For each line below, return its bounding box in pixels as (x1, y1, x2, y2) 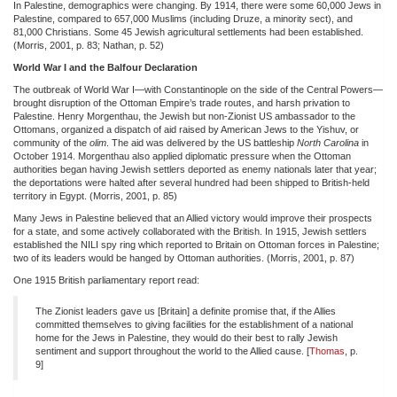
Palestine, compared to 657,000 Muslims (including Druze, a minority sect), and (13, 12, 353, 24)
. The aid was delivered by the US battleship (106, 136, 297, 148)
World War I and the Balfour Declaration (13, 61, 198, 73)
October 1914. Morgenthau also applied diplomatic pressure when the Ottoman (13, 150, 351, 161)
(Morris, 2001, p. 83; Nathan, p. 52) (13, 39, 164, 51)
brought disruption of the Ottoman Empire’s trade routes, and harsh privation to (13, 97, 350, 108)
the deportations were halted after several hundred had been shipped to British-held (13, 176, 370, 188)
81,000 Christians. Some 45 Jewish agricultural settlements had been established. (13, 26, 363, 37)
